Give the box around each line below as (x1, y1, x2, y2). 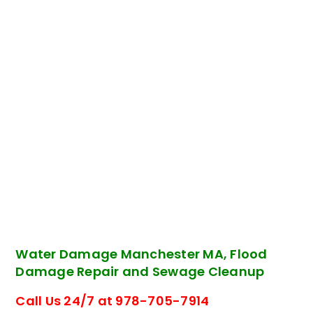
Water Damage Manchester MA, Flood (15, 245, 268, 263)
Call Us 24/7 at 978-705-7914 (15, 291, 210, 310)
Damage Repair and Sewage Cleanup (15, 262, 265, 280)
